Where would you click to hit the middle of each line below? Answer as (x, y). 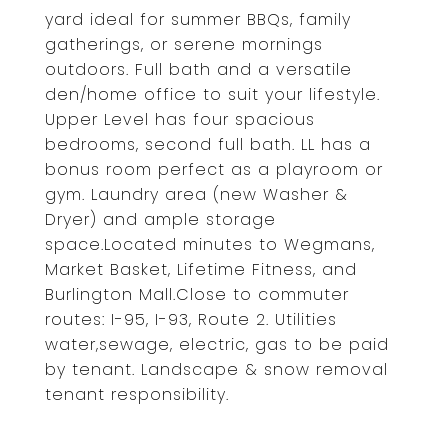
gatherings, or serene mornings (184, 44)
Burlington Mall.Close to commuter (197, 294)
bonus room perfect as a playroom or (214, 169)
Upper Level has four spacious (180, 119)
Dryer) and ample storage (160, 219)
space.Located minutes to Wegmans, (210, 244)
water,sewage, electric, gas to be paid (217, 344)
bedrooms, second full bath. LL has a (208, 144)
